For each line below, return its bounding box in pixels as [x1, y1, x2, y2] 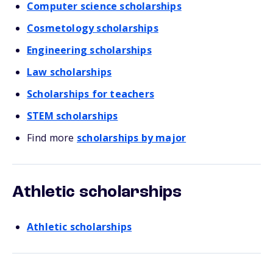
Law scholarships [27, 65, 112, 79]
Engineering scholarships [27, 43, 152, 57]
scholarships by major [77, 131, 186, 144]
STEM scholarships [27, 109, 118, 122]
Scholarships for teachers [27, 87, 154, 101]
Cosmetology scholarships [27, 21, 158, 35]
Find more [27, 131, 77, 144]
